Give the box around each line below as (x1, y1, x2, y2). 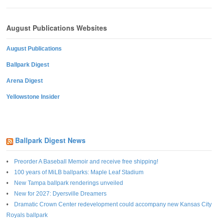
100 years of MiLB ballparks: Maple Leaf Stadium (14, 169, 144, 176)
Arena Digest (6, 77, 43, 84)
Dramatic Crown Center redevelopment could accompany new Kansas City (14, 201, 212, 208)
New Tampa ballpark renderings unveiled (14, 180, 123, 187)
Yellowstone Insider (6, 93, 60, 100)
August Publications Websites (6, 23, 107, 33)
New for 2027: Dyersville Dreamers (14, 190, 107, 198)
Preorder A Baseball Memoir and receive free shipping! (14, 158, 158, 165)
